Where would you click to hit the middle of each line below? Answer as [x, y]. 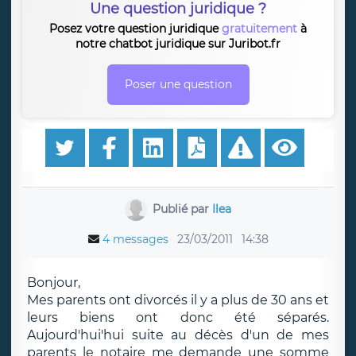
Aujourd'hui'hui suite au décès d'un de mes [178, 335]
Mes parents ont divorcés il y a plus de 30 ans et [178, 300]
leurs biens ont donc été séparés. [178, 317]
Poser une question [178, 84]
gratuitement [259, 29]
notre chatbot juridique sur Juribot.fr [178, 44]
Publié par [183, 209]
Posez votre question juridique [135, 29]
